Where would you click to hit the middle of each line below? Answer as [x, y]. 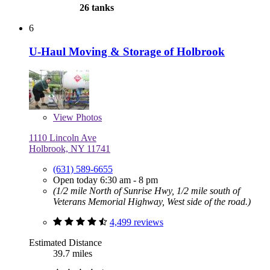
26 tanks [96, 8]
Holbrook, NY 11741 [70, 148]
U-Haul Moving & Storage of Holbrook [127, 52]
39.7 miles [73, 253]
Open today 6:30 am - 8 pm [105, 180]
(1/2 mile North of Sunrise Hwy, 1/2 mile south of [146, 190]
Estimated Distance [65, 242]
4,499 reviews [137, 222]
